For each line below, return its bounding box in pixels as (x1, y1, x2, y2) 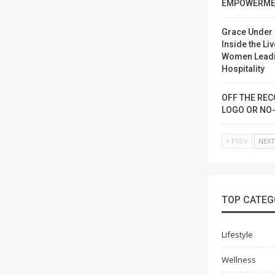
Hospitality (222, 64, 265, 74)
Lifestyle (222, 229, 253, 240)
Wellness (222, 254, 256, 265)
